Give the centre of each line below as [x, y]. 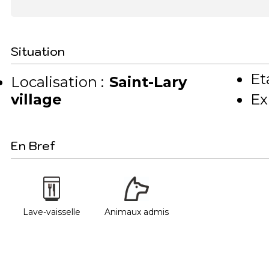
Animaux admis [137, 212]
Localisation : [57, 82]
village [36, 99]
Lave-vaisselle [52, 212]
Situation [38, 51]
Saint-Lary [148, 82]
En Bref [33, 146]
